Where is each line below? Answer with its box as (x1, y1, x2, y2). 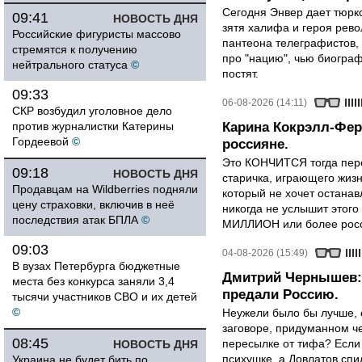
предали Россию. (222, 287, 339, 302)
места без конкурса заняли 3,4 (12, 275, 175, 288)
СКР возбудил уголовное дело (12, 104, 172, 117)
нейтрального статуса (12, 58, 128, 71)
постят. (222, 67, 259, 80)
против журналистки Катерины (12, 120, 174, 133)
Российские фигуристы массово (12, 27, 181, 40)
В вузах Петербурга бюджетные (12, 259, 180, 272)
